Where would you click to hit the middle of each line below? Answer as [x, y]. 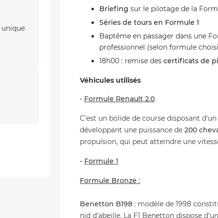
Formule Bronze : [110, 181]
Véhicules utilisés [110, 80]
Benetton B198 [106, 204]
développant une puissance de [132, 130]
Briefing [114, 9]
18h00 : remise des [131, 61]
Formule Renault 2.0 [119, 99]
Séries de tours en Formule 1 [149, 22]
